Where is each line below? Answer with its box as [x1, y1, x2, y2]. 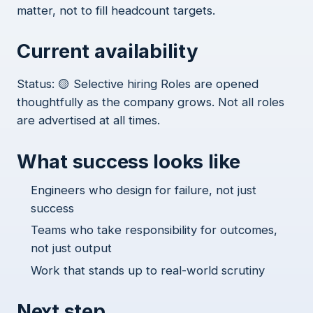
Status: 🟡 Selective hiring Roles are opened [17, 77, 259, 92]
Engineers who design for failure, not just [31, 182, 256, 197]
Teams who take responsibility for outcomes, [31, 223, 277, 238]
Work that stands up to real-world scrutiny [31, 263, 265, 277]
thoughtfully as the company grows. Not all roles [17, 95, 284, 110]
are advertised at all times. [17, 113, 160, 128]
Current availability [17, 39, 198, 64]
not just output [31, 241, 112, 256]
